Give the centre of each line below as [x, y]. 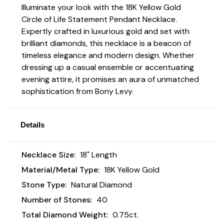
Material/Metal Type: [60, 169]
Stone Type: [44, 184]
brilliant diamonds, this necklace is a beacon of [106, 43]
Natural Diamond [101, 184]
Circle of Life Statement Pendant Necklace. [99, 19]
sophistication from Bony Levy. [77, 91]
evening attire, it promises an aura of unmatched [110, 79]
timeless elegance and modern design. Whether [108, 55]
